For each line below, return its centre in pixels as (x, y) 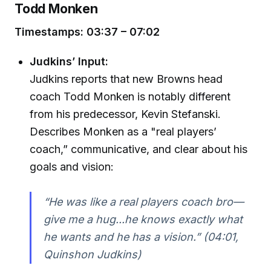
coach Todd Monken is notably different (130, 96)
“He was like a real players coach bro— (143, 201)
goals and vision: (72, 166)
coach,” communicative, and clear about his (139, 149)
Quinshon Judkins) (92, 254)
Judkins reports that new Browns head (126, 79)
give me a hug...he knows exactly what (143, 219)
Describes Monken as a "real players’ (123, 131)
